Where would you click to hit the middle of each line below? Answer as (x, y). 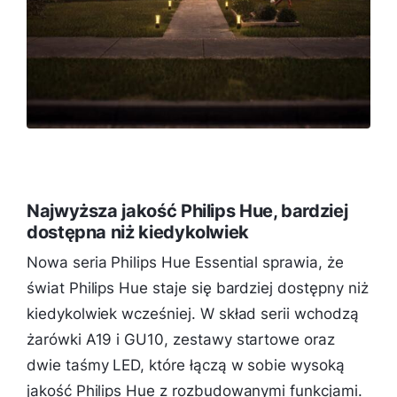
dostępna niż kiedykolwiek (138, 233)
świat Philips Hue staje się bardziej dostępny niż (198, 288)
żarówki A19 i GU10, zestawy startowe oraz (181, 340)
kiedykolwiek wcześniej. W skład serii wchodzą (193, 314)
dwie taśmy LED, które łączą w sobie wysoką (186, 366)
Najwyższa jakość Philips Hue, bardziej (187, 211)
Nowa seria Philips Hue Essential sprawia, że (185, 263)
